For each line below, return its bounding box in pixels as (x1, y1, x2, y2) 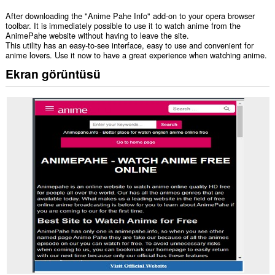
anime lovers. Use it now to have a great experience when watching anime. (5, 49, 267, 61)
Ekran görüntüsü (5, 64, 101, 82)
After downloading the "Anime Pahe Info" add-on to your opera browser (5, 10, 255, 22)
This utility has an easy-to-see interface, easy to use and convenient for (5, 39, 254, 52)
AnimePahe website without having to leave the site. (5, 29, 189, 42)
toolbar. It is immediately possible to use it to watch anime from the (5, 20, 241, 32)
